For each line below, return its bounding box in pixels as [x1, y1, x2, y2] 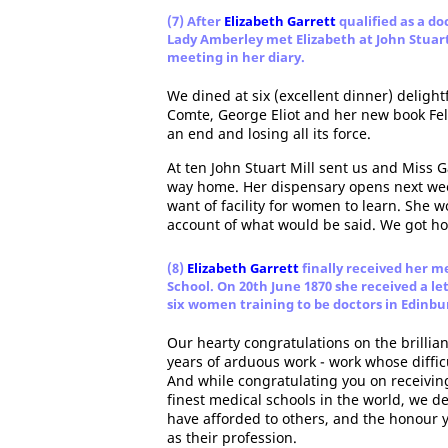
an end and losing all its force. [167, 124, 371, 143]
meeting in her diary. [167, 48, 305, 66]
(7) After [167, 12, 224, 30]
